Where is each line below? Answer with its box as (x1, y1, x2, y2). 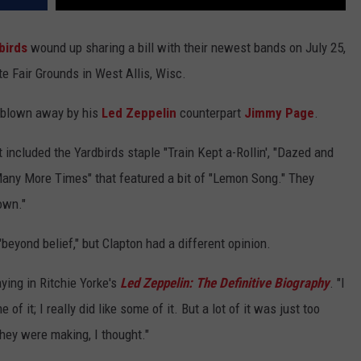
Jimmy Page (244, 105, 314, 122)
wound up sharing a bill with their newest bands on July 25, (27, 39, 346, 56)
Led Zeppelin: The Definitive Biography (120, 275, 330, 292)
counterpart (176, 105, 244, 122)
